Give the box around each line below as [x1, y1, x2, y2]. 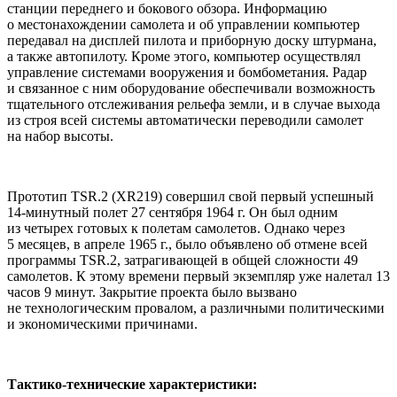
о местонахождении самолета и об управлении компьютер [7, 17, 360, 33]
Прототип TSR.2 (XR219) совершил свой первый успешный [7, 189, 374, 205]
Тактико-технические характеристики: [7, 377, 257, 393]
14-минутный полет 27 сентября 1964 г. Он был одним [7, 205, 338, 221]
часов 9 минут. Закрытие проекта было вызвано [7, 284, 297, 300]
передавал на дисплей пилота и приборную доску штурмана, [7, 33, 377, 49]
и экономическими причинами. [7, 316, 198, 332]
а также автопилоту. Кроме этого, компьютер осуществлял [7, 49, 361, 65]
